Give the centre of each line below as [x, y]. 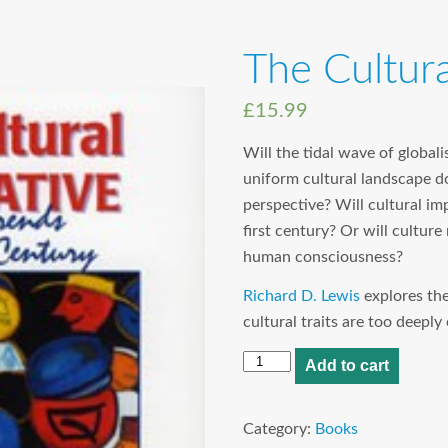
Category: [278, 428]
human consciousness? [322, 256]
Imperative [278, 411]
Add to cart [347, 365]
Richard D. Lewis [301, 295]
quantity [271, 437]
